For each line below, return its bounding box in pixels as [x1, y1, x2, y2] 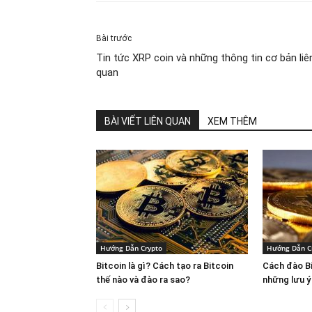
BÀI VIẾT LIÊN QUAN [104, 115, 191, 127]
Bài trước [96, 33, 132, 43]
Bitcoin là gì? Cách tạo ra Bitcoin [96, 260, 233, 271]
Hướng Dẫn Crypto [100, 242, 162, 253]
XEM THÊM [208, 115, 257, 127]
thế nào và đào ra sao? [96, 274, 190, 285]
